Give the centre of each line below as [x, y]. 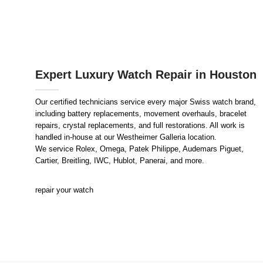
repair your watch [64, 190]
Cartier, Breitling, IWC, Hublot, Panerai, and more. [120, 161]
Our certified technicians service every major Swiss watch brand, [146, 102]
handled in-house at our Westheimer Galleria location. [126, 137]
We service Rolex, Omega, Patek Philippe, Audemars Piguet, [139, 149]
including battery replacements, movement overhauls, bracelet [141, 114]
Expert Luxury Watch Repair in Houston [146, 75]
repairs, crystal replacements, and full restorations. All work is [140, 125]
